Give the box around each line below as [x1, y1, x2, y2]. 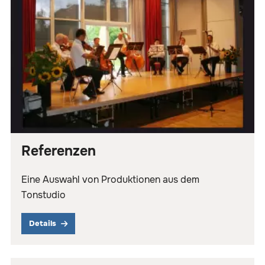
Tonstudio [21, 189, 66, 202]
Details [29, 218, 56, 229]
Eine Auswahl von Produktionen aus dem [21, 173, 199, 186]
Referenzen [21, 143, 96, 160]
